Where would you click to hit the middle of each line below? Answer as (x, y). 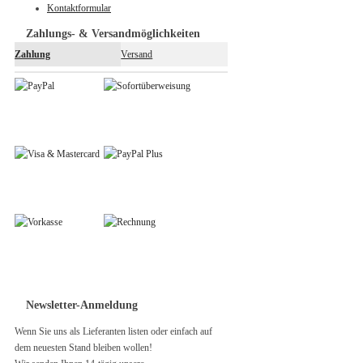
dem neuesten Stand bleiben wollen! (83, 347)
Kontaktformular (79, 8)
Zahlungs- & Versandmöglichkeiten (113, 33)
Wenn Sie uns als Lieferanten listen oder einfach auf (113, 331)
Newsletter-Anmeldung (82, 305)
